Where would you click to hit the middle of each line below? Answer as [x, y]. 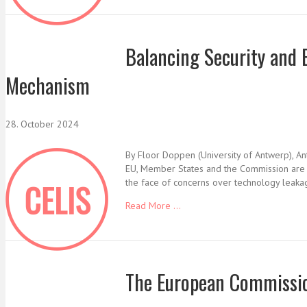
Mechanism [48, 85]
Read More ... [153, 205]
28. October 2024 [42, 124]
